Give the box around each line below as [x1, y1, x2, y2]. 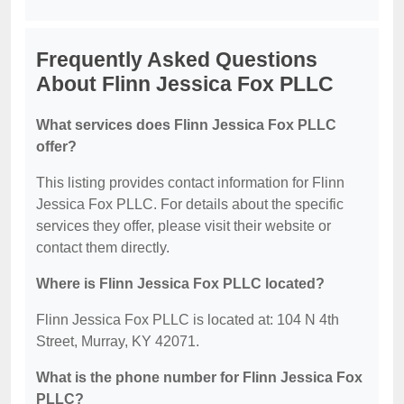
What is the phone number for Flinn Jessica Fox [36, 370, 363, 386]
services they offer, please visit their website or [36, 218, 331, 234]
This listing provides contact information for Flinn [36, 175, 344, 191]
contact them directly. [36, 240, 170, 256]
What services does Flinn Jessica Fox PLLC [36, 117, 336, 133]
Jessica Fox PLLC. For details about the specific [36, 197, 344, 213]
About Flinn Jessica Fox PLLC [36, 72, 334, 96]
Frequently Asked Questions [36, 48, 317, 72]
